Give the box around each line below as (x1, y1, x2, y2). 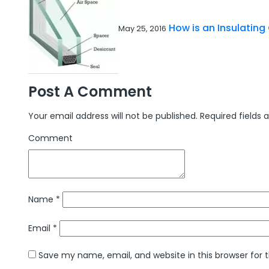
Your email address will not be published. (28, 109, 198, 122)
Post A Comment (28, 81, 152, 101)
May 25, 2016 (118, 23, 166, 34)
